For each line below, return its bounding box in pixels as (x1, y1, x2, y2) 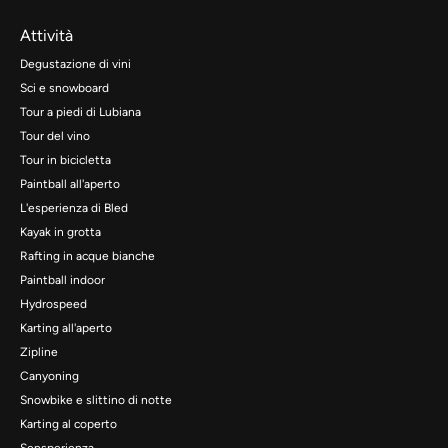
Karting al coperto (20, 416, 117, 431)
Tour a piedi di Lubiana (20, 104, 141, 119)
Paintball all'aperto (20, 176, 120, 191)
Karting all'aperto (20, 320, 112, 335)
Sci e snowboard (20, 80, 109, 95)
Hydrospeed (20, 296, 87, 311)
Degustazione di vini (20, 56, 131, 71)
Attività (20, 25, 73, 45)
